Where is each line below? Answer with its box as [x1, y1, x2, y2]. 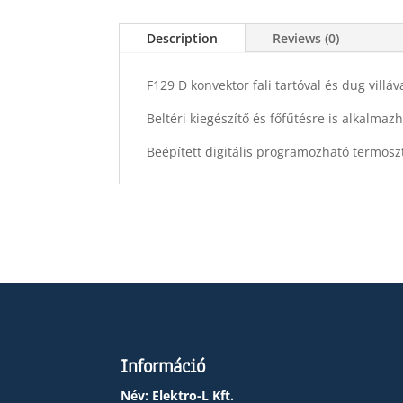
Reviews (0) [273, 30, 339, 47]
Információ [121, 353, 206, 379]
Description [147, 30, 218, 47]
